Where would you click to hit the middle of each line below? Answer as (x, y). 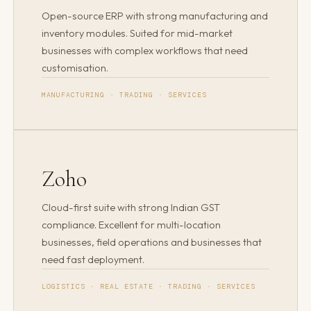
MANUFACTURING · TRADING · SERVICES (124, 95)
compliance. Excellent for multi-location (132, 225)
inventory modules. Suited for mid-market (137, 34)
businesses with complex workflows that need (145, 51)
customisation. (75, 68)
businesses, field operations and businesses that (152, 242)
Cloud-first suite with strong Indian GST (131, 207)
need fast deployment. (93, 259)
